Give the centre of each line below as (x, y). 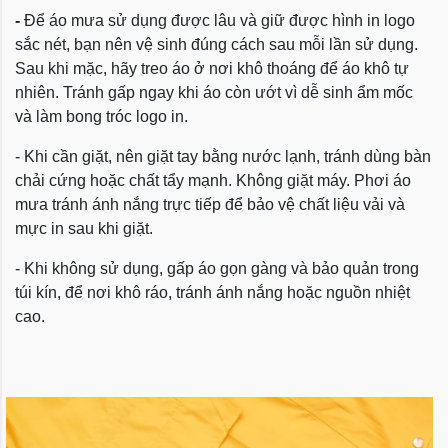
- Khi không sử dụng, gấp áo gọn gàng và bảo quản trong (217, 269)
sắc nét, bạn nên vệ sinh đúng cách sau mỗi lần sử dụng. (216, 45)
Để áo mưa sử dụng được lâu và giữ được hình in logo (219, 21)
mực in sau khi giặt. (84, 229)
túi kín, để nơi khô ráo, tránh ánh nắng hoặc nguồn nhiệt (212, 293)
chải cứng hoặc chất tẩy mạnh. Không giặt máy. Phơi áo (213, 181)
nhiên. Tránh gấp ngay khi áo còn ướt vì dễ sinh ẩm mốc (214, 93)
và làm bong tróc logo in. (101, 117)
